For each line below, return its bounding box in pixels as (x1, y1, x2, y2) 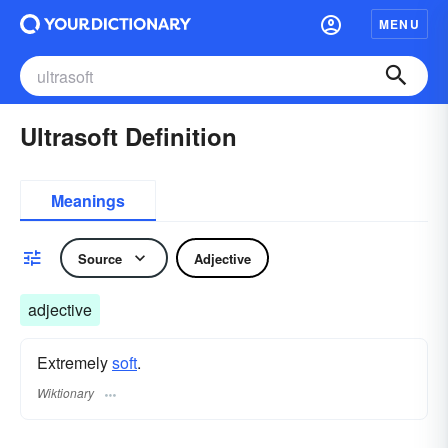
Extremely (37, 351, 112, 374)
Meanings (51, 189, 125, 212)
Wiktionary (37, 384, 94, 402)
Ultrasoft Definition (20, 119, 237, 153)
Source (78, 248, 122, 268)
